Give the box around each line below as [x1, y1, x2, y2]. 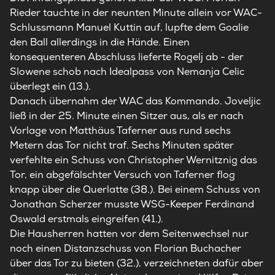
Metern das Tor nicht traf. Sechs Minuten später [10, 139, 234, 152]
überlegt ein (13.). [10, 80, 91, 93]
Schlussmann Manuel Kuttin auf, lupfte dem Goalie [10, 21, 249, 34]
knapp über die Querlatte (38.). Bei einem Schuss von [10, 183, 260, 196]
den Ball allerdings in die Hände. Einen [10, 36, 190, 49]
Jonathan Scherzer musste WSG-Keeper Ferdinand [10, 198, 254, 211]
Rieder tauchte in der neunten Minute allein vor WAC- [10, 6, 262, 20]
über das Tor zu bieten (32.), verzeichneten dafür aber [10, 257, 263, 270]
